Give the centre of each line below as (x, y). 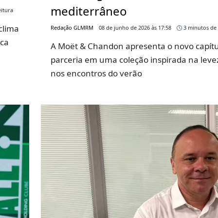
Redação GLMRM (72, 28)
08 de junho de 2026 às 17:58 (135, 28)
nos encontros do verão (97, 73)
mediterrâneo (89, 11)
